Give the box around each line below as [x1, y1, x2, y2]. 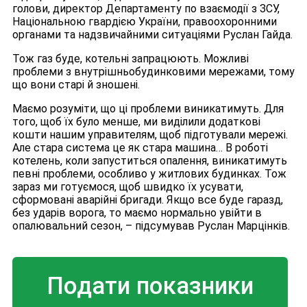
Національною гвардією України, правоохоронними [12, 15, 277, 29]
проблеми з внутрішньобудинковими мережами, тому [12, 65, 295, 79]
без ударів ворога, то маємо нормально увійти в [12, 206, 262, 220]
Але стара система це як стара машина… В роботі [12, 141, 268, 155]
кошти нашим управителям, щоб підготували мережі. [12, 128, 288, 142]
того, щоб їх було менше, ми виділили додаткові [12, 115, 260, 129]
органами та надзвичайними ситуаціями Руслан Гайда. [12, 28, 293, 42]
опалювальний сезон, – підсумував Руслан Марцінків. [12, 219, 290, 233]
